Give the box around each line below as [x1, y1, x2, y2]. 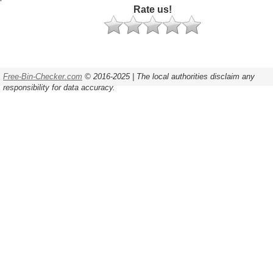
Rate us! [133, 4, 172, 15]
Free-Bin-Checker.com [3, 72, 82, 81]
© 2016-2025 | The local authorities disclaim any [82, 72, 255, 81]
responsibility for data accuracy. [3, 83, 115, 92]
